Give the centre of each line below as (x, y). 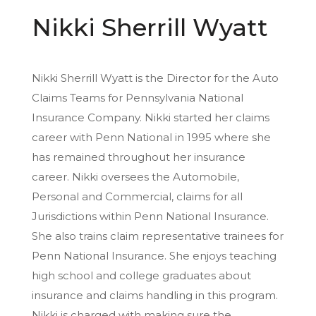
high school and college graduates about (141, 275)
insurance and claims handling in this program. (155, 295)
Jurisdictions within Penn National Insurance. (150, 216)
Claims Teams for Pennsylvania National (138, 97)
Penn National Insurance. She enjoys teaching (154, 255)
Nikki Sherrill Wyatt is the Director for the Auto (155, 78)
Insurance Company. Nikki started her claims (151, 117)
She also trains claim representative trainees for (158, 236)
